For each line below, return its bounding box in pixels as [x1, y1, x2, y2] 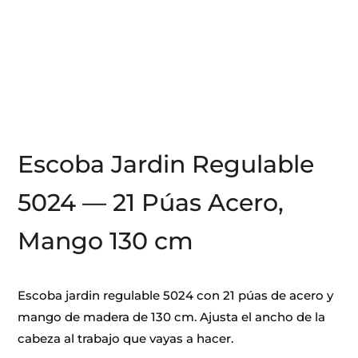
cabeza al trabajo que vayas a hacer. [18, 331, 234, 346]
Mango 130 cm [18, 226, 194, 256]
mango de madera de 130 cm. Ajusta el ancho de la [18, 309, 326, 324]
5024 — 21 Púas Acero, [18, 188, 284, 217]
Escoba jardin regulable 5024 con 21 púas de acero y [18, 288, 334, 303]
